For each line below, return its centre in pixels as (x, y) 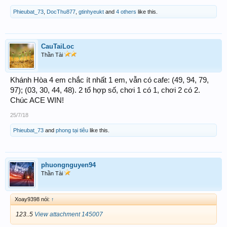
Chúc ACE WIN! (37, 101)
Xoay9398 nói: (33, 199)
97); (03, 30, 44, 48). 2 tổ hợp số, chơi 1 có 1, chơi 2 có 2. (105, 90)
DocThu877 (61, 12)
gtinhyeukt (91, 12)
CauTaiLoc (58, 47)
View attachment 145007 (69, 215)
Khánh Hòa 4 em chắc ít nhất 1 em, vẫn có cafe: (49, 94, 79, (109, 80)
